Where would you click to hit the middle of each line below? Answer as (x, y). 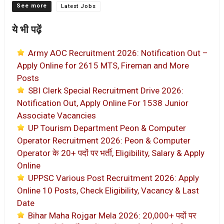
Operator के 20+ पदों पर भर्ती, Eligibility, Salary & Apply (111, 153)
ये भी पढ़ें (27, 30)
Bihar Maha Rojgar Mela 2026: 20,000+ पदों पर (112, 216)
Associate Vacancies (56, 116)
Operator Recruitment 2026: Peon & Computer (104, 141)
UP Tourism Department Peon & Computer (107, 128)
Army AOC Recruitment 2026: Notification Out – (118, 53)
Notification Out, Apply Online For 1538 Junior (103, 103)
